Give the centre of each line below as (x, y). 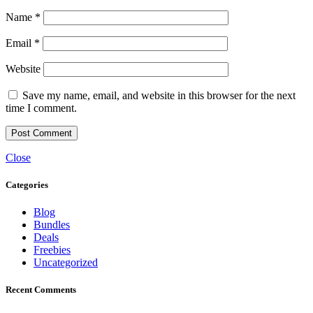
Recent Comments (41, 290)
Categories (27, 185)
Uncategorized (66, 263)
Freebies (52, 250)
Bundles (52, 225)
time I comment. (41, 108)
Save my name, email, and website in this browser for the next (159, 95)
